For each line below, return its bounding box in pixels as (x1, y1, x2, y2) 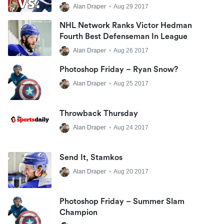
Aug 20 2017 (113, 168, 148, 175)
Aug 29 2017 (113, 3, 148, 10)
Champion (59, 208, 97, 216)
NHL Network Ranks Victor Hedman (59, 21, 192, 29)
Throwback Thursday (59, 109, 138, 117)
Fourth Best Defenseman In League (59, 32, 187, 40)
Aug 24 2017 (113, 124, 148, 131)
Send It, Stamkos (59, 153, 122, 161)
